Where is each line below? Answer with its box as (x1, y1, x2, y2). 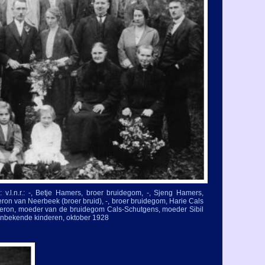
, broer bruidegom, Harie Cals (108, 197, 204, 205)
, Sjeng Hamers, (148, 189, 204, 197)
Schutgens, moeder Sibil (124, 205, 204, 214)
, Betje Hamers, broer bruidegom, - (30, 189, 149, 197)
